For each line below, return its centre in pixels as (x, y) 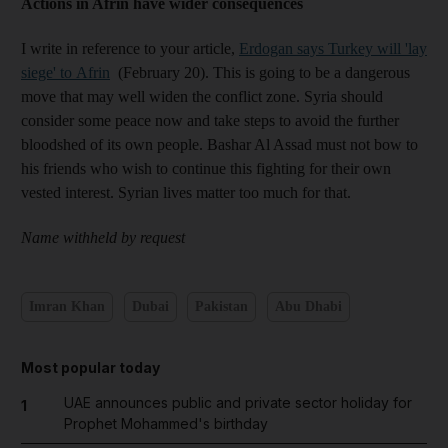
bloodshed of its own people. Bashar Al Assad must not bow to (219, 144)
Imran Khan (67, 306)
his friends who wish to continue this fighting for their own (206, 168)
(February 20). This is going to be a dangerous (264, 72)
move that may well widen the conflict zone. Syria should (202, 96)
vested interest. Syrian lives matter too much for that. (186, 192)
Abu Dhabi (308, 306)
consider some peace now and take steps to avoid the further (210, 120)
